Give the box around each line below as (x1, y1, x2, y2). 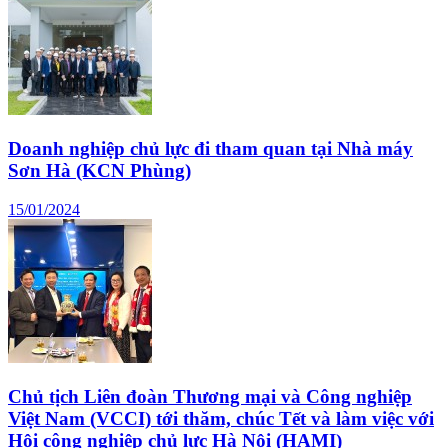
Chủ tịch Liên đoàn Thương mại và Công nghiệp (8, 385, 412, 407)
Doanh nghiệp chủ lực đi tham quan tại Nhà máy (8, 138, 413, 160)
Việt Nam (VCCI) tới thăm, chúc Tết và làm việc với (8, 407, 434, 429)
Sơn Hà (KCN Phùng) (8, 160, 191, 182)
